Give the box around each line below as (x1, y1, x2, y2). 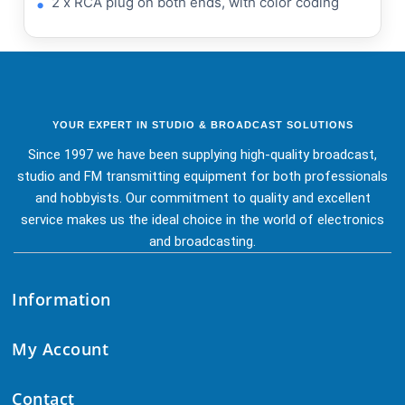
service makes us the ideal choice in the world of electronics (21, 211, 384, 228)
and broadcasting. (149, 232, 256, 250)
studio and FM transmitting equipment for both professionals (17, 167, 388, 184)
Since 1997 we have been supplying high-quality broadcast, (28, 146, 377, 163)
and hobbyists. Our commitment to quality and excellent (34, 189, 371, 206)
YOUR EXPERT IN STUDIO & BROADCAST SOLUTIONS (52, 118, 353, 130)
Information (12, 287, 111, 310)
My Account (12, 337, 108, 360)
